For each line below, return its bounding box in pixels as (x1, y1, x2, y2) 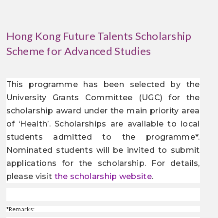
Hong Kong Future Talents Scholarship (6, 29, 192, 42)
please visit (6, 172, 54, 181)
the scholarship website (54, 172, 152, 181)
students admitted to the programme (6, 132, 195, 142)
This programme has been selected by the (6, 80, 200, 89)
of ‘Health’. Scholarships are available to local (6, 119, 200, 128)
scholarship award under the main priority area (6, 106, 200, 115)
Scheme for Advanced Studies (6, 44, 151, 57)
